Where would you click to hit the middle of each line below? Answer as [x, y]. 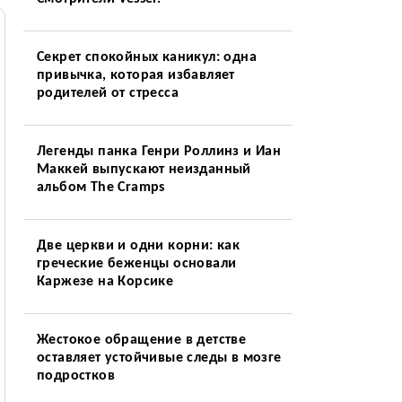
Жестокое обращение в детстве [141, 340]
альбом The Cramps [100, 188]
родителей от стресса [107, 93]
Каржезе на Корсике [105, 282]
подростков [75, 376]
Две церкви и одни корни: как [138, 246]
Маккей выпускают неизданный [144, 170]
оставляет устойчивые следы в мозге [159, 358]
